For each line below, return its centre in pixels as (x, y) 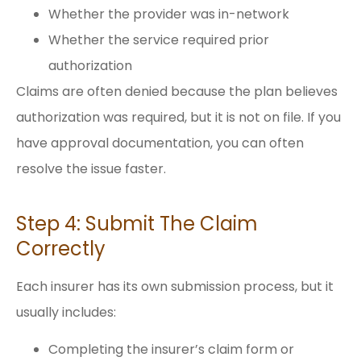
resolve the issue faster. (91, 168)
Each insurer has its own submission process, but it (175, 286)
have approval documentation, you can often (160, 143)
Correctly (61, 248)
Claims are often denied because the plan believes (177, 91)
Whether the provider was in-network (169, 14)
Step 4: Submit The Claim (137, 223)
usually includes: (66, 312)
